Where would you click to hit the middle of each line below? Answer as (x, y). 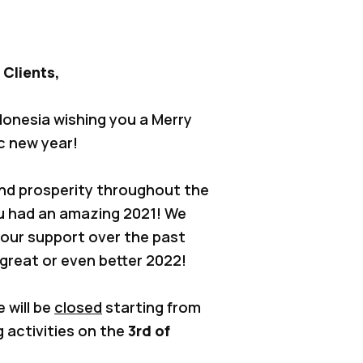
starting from (152, 307)
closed (78, 307)
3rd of (149, 330)
